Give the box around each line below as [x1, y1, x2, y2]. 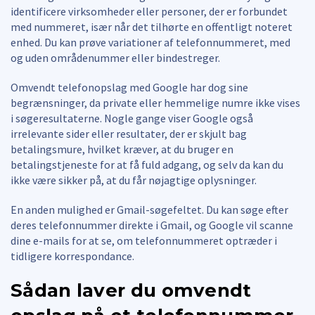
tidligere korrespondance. [11, 248, 134, 263]
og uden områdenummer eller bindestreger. [11, 50, 220, 65]
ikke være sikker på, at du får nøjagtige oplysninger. [11, 172, 257, 187]
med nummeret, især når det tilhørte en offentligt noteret [11, 19, 292, 34]
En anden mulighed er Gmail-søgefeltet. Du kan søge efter [11, 202, 288, 217]
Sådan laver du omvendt [11, 278, 252, 302]
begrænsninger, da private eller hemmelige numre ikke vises [11, 95, 300, 110]
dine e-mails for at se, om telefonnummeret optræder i [11, 233, 277, 247]
